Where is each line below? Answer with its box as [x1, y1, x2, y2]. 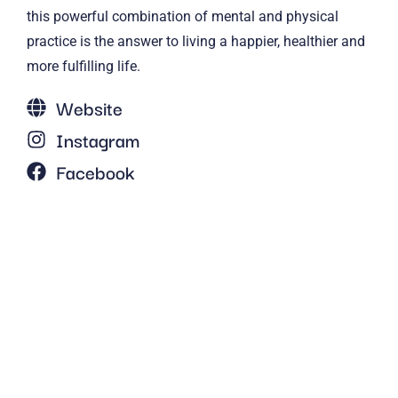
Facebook [55, 156, 135, 186]
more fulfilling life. [27, 57, 140, 75]
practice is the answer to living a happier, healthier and [27, 32, 365, 50]
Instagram [55, 124, 139, 154]
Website [55, 92, 123, 122]
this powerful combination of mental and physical [27, 7, 338, 25]
